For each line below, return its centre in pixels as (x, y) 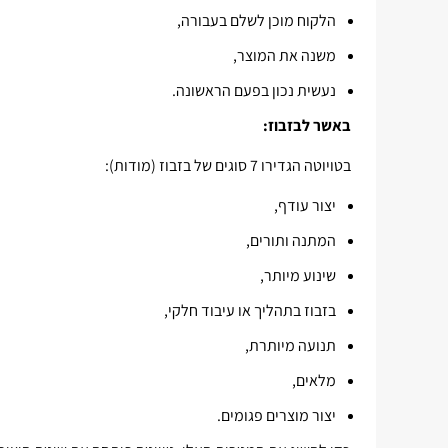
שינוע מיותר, (298, 275)
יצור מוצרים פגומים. (276, 415)
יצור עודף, (305, 205)
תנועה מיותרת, (290, 345)
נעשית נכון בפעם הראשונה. (254, 90)
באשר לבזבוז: (307, 125)
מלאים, (314, 380)
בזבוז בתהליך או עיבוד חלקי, (250, 310)
